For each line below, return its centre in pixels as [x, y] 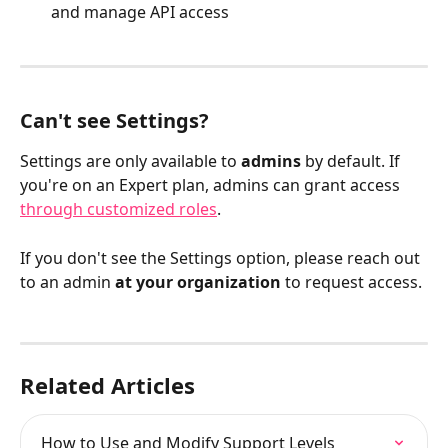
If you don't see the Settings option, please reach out [222, 257]
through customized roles [118, 209]
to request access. [351, 281]
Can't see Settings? [114, 121]
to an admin [67, 281]
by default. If [352, 161]
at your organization [198, 281]
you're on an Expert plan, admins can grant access [212, 185]
